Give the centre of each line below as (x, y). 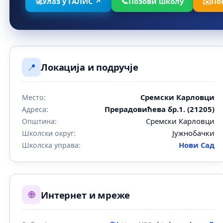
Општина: (40, 121)
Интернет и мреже (86, 195)
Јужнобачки (194, 133)
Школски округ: (49, 133)
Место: (34, 97)
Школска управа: (52, 145)
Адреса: (35, 109)
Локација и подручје (90, 67)
